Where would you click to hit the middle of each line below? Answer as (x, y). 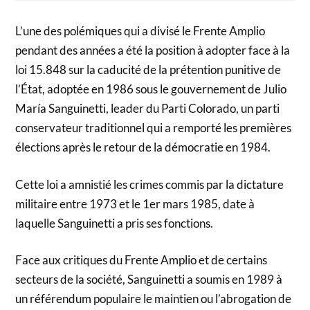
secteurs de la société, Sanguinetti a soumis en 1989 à (149, 280)
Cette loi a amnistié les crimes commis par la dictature (150, 184)
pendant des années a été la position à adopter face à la (153, 51)
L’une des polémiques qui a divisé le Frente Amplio (140, 31)
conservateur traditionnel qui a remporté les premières (154, 128)
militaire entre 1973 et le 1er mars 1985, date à (135, 203)
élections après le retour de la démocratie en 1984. (143, 147)
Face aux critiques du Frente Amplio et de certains (142, 260)
